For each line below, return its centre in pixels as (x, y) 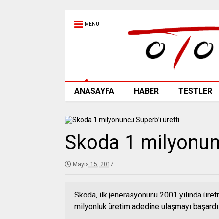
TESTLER (195, 91)
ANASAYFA (94, 91)
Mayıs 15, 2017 (93, 164)
